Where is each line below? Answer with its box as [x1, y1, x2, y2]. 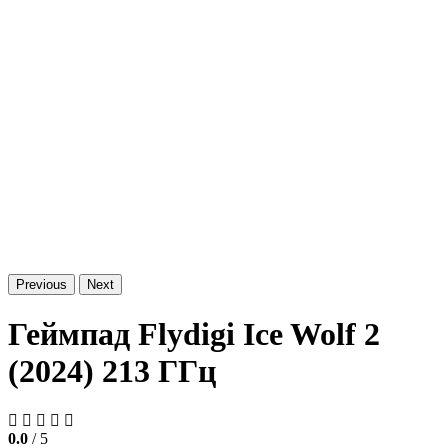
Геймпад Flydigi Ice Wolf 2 [8, 316, 380, 353]
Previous [16, 276, 67, 292]
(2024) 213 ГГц [8, 353, 216, 390]
